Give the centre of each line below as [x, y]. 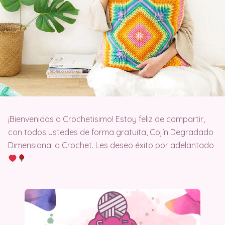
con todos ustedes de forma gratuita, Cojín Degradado [111, 132]
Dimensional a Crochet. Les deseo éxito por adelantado [111, 145]
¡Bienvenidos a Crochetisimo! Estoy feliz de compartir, [106, 119]
